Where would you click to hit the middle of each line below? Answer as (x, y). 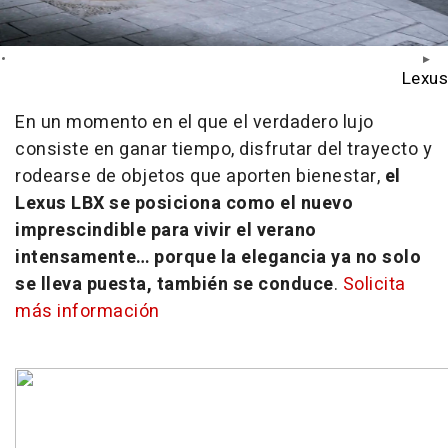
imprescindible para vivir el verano (166, 230)
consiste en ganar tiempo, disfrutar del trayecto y (223, 149)
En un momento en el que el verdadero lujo (194, 122)
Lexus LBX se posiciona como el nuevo (184, 203)
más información (87, 311)
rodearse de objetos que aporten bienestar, (200, 176)
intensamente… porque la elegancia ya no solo (218, 257)
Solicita (374, 284)
